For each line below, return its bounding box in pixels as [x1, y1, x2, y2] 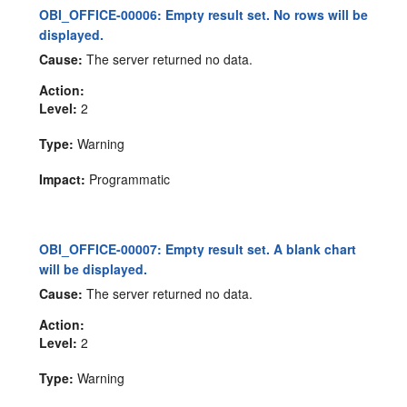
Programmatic [85, 169, 171, 188]
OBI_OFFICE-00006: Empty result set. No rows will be [39, 5, 369, 24]
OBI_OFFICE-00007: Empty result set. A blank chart [39, 239, 357, 258]
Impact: [39, 169, 86, 188]
